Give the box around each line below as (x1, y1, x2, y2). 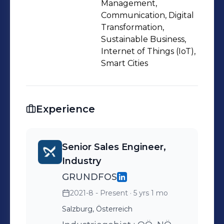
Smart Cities (101, 58, 148, 68)
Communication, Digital (101, 10, 194, 20)
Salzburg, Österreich (62, 204, 132, 213)
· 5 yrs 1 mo (128, 188, 168, 197)
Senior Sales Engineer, (62, 141, 166, 152)
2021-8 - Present (70, 188, 128, 197)
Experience (36, 103, 95, 115)
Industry (62, 155, 101, 166)
